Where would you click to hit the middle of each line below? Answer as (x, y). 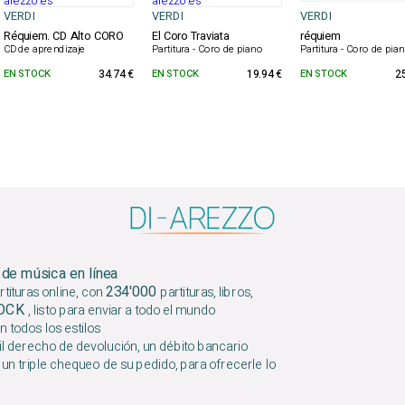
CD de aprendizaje (44, 50)
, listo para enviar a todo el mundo (122, 311)
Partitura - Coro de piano (207, 50)
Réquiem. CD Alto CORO (64, 36)
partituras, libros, (206, 292)
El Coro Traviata (190, 36)
